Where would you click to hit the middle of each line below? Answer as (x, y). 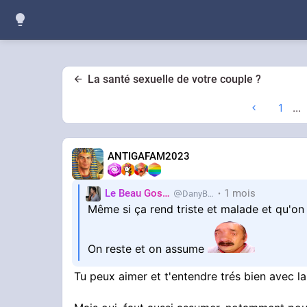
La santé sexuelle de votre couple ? (174, 79)
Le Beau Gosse (167, 194)
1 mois (240, 194)
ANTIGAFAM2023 (149, 156)
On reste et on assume (148, 248)
